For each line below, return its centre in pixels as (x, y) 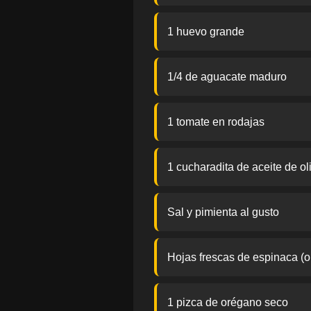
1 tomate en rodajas (216, 122)
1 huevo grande (206, 32)
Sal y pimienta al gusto (223, 212)
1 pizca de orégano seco (228, 302)
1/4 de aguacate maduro (227, 77)
